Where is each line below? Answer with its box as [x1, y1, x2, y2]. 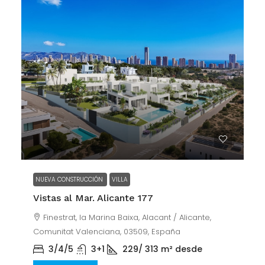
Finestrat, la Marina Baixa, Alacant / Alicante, [43, 212, 211, 223]
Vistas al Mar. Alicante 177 [33, 192, 153, 203]
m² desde [161, 243, 202, 255]
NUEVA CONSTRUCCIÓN [35, 175, 105, 184]
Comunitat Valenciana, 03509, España [33, 226, 180, 237]
